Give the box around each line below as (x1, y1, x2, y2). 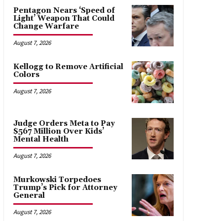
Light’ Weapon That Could (13, 13, 114, 23)
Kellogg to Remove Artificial (13, 62, 123, 72)
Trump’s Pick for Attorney (13, 183, 117, 193)
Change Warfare (13, 21, 79, 31)
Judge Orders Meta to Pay (13, 118, 115, 128)
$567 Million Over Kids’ (13, 126, 104, 136)
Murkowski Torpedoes (13, 175, 101, 185)
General (13, 191, 45, 201)
